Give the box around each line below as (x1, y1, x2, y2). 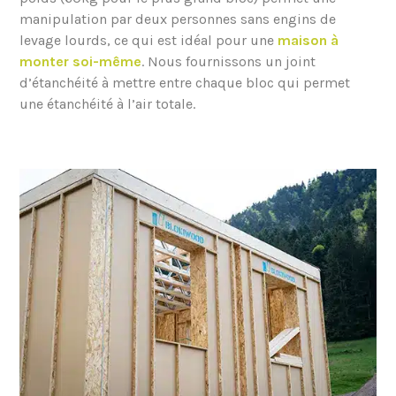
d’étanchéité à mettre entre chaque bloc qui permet (19, 74, 351, 92)
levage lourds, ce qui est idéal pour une (19, 32, 278, 49)
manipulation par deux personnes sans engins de (19, 11, 337, 28)
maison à (278, 32, 339, 49)
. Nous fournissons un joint (141, 53, 316, 71)
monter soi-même (19, 53, 142, 71)
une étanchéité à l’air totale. (19, 95, 196, 113)
